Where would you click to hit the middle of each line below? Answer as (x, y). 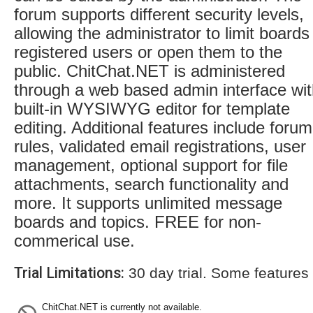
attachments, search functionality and (151, 184)
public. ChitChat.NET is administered (150, 71)
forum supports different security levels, (159, 14)
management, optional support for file (151, 165)
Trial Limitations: (69, 273)
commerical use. (74, 241)
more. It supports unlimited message (148, 203)
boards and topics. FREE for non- (138, 222)
